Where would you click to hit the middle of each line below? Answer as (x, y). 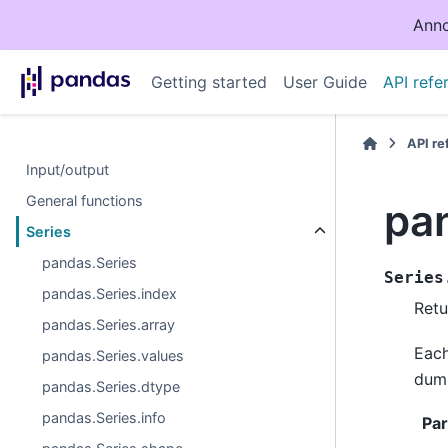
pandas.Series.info (104, 417)
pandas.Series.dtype (111, 386)
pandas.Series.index (110, 293)
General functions (85, 200)
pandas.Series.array (109, 324)
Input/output (68, 169)
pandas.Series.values (113, 355)
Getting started (208, 82)
